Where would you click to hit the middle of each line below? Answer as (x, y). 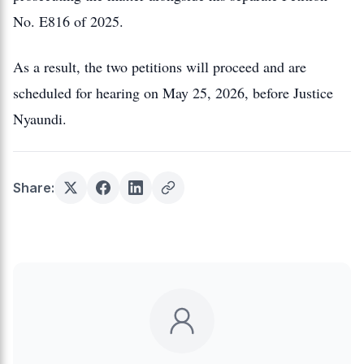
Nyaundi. (40, 119)
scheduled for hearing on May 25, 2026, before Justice (173, 93)
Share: (34, 187)
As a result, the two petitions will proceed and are (160, 67)
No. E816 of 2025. (68, 21)
